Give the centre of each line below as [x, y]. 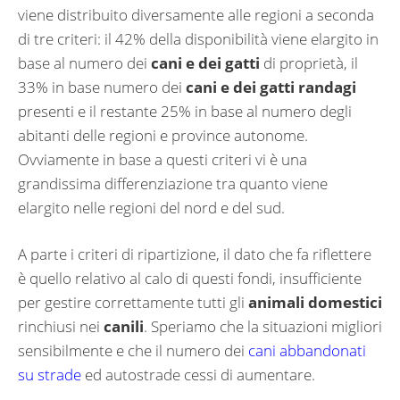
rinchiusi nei [61, 327]
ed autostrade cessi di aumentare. [198, 375]
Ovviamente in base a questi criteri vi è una [162, 159]
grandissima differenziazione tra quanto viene [173, 183]
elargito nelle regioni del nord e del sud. [151, 207]
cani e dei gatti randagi [271, 87]
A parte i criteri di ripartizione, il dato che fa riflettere [195, 254]
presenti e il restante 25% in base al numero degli [185, 111]
